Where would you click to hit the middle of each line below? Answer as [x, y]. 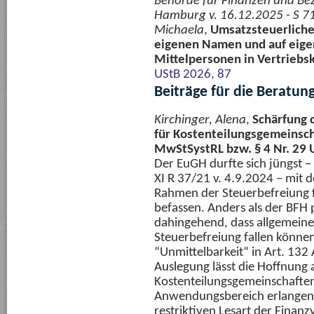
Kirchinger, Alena [200, 120]
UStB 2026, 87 [193, 75]
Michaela [179, 30]
